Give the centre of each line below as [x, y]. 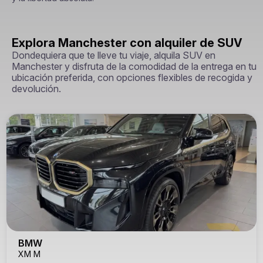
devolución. [36, 89]
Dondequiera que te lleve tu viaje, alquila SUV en [114, 55]
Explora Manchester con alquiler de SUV [127, 43]
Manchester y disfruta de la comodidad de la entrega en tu [134, 66]
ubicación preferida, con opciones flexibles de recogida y [132, 77]
